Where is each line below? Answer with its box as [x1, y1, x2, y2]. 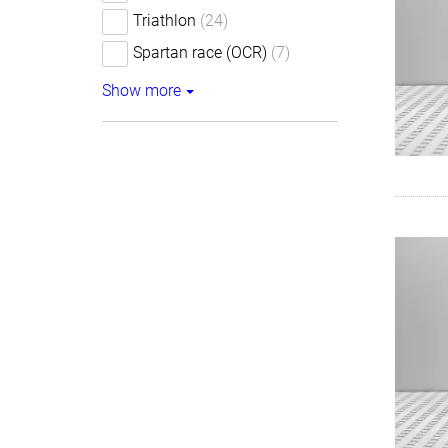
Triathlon [133, 11, 196, 30]
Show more [102, 81, 181, 100]
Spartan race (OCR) [133, 43, 267, 62]
